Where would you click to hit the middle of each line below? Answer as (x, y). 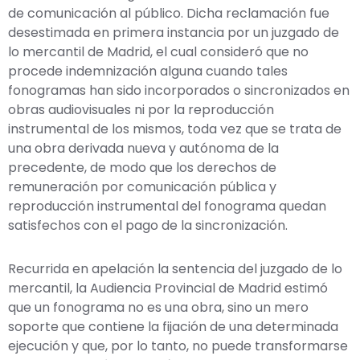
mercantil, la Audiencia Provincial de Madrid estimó (168, 288)
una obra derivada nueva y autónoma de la (143, 148)
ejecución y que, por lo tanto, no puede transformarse (178, 346)
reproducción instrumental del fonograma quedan (167, 206)
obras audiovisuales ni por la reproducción (141, 109)
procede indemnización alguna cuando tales (148, 71)
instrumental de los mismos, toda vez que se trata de (175, 129)
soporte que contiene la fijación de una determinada (173, 326)
